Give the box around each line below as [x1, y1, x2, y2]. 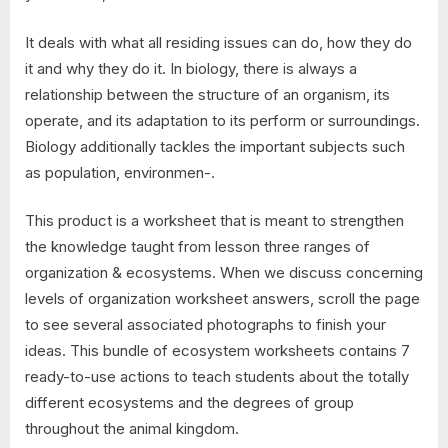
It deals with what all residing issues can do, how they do [25, 32, 412, 52]
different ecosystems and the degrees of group [25, 393, 354, 413]
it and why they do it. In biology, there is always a [25, 58, 357, 78]
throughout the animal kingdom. [25, 419, 239, 439]
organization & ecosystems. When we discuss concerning [25, 263, 423, 283]
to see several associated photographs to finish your [25, 315, 386, 335]
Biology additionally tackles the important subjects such [25, 136, 405, 156]
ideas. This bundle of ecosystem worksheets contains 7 [25, 341, 410, 361]
